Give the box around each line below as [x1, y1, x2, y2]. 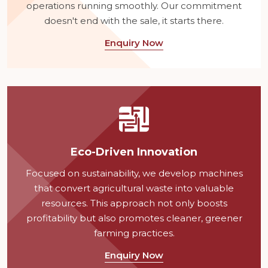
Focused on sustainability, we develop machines [25, 167, 243, 179]
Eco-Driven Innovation [71, 145, 197, 159]
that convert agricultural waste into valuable [34, 182, 234, 194]
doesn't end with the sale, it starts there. [44, 14, 224, 26]
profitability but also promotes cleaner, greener [26, 212, 242, 224]
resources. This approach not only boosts [41, 197, 227, 209]
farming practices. [93, 227, 175, 239]
